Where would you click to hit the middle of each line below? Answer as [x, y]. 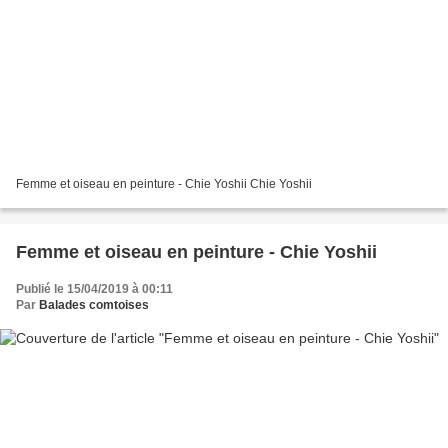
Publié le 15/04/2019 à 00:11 [94, 289]
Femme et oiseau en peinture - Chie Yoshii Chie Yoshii [164, 184]
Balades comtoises [94, 305]
